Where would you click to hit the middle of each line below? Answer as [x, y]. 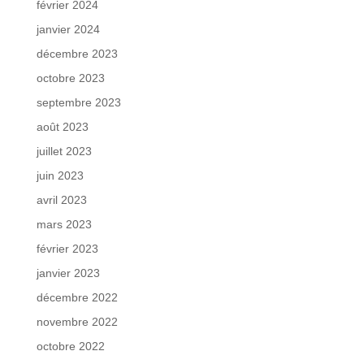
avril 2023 [61, 199]
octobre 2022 [70, 346]
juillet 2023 [64, 151]
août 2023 [62, 126]
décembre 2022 [77, 297]
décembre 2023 [77, 53]
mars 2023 [64, 224]
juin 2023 [60, 175]
